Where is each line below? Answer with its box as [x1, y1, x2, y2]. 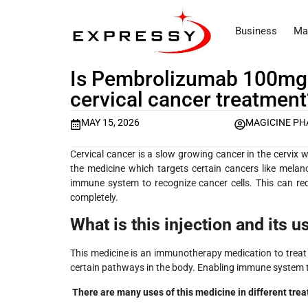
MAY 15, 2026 [81, 117, 140, 129]
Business [235, 25, 277, 38]
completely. [70, 191, 118, 203]
